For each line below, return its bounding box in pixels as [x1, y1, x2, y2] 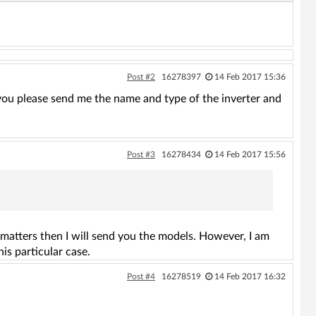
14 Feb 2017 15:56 [214, 150, 286, 159]
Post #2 [126, 72, 155, 81]
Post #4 [126, 272, 155, 281]
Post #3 [126, 150, 155, 159]
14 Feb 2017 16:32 [214, 272, 286, 281]
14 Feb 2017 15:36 [214, 72, 286, 81]
